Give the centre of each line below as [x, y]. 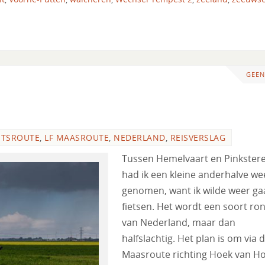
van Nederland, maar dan [179, 222]
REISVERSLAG [198, 137]
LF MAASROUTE [77, 137]
